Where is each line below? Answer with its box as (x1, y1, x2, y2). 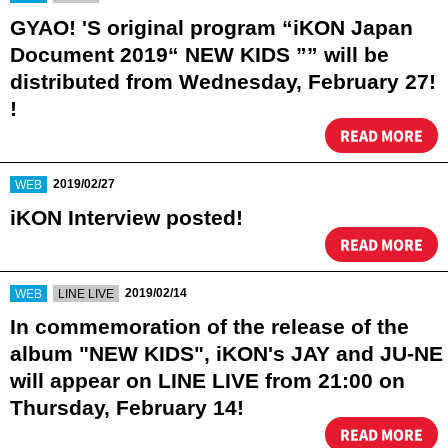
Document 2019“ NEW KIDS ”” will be (10, 43, 389, 66)
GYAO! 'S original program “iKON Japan (10, 16, 413, 39)
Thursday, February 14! (10, 396, 244, 419)
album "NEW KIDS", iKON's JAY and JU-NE (10, 342, 443, 365)
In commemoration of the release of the (10, 315, 409, 338)
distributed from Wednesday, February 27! (10, 70, 436, 93)
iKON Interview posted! (10, 206, 243, 229)
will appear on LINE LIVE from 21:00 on (10, 369, 405, 392)
